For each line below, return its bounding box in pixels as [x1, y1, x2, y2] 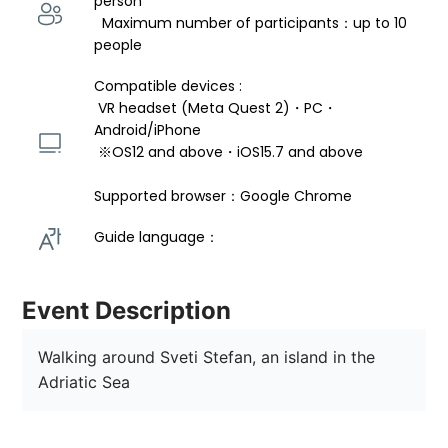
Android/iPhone [94, 120, 206, 141]
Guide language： [94, 227, 224, 248]
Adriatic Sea [38, 372, 131, 393]
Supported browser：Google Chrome [94, 186, 353, 207]
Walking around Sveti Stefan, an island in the [38, 347, 381, 368]
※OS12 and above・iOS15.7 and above [98, 142, 368, 163]
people [94, 35, 143, 56]
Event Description [22, 296, 232, 326]
